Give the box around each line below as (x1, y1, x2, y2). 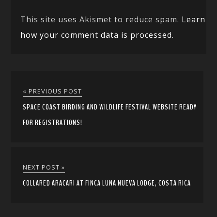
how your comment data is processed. (20, 29, 174, 40)
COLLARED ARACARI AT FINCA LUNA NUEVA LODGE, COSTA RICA (23, 177, 191, 188)
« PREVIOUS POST (23, 86, 82, 95)
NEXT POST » (23, 162, 65, 171)
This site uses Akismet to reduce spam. (20, 14, 182, 25)
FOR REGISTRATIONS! (23, 117, 83, 128)
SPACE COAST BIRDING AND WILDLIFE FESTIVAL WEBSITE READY (23, 101, 197, 112)
